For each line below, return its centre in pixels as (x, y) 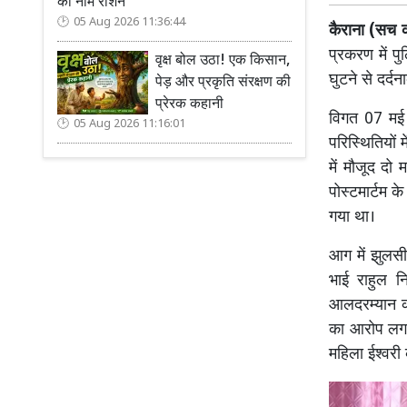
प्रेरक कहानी (189, 105)
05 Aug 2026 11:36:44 (129, 23)
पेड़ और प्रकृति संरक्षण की (223, 83)
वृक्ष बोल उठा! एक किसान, (223, 61)
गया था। (352, 218)
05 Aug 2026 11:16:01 (129, 124)
